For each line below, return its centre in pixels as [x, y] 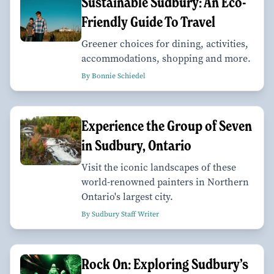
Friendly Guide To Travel [148, 22]
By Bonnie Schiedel [113, 76]
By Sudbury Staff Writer [120, 214]
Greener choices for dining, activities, [165, 44]
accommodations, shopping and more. [166, 59]
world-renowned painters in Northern [165, 182]
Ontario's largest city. [127, 197]
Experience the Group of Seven [167, 126]
